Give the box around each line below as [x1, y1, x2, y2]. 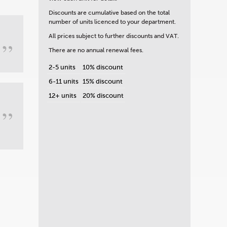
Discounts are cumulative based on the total [49, 9, 170, 17]
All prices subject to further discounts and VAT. [49, 32, 179, 40]
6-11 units [49, 78, 79, 86]
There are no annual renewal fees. [49, 47, 143, 54]
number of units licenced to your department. [49, 18, 176, 26]
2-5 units [49, 63, 75, 71]
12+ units [49, 92, 77, 100]
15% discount [83, 78, 123, 86]
